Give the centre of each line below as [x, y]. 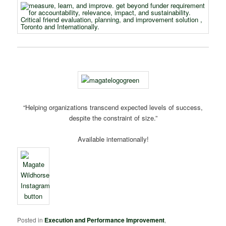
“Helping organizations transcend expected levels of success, [113, 107]
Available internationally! [113, 139]
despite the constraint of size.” [113, 118]
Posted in [30, 219]
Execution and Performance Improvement [105, 220]
